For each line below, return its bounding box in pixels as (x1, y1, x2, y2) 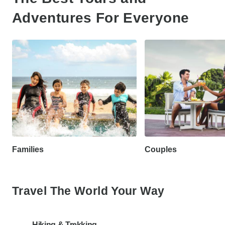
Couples (145, 145, 177, 154)
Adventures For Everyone (12, 10, 189, 26)
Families (12, 145, 44, 154)
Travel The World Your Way (12, 184, 165, 198)
